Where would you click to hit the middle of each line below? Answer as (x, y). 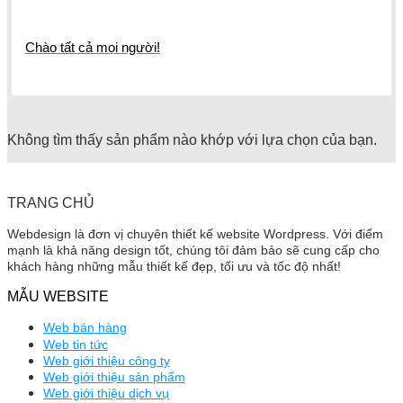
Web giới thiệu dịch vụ (106, 394)
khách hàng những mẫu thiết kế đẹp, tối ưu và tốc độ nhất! (174, 267)
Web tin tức (76, 345)
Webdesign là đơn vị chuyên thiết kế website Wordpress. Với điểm (195, 234)
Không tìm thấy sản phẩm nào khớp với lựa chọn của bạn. (192, 140)
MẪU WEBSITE (58, 297)
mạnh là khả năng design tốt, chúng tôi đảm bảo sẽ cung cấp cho (193, 251)
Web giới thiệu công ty (107, 361)
